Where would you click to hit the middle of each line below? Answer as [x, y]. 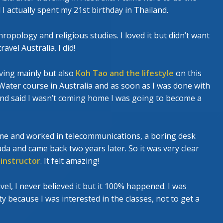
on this [188, 73]
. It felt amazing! [70, 161]
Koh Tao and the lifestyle [125, 73]
